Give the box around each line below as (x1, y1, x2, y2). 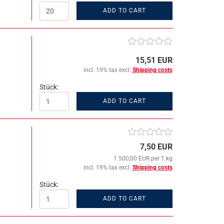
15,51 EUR (135, 55, 172, 65)
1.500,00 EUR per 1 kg (113, 155, 172, 162)
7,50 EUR (139, 142, 172, 151)
